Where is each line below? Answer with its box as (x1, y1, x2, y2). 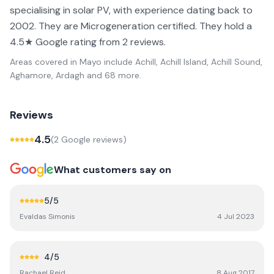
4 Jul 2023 (217, 212, 254, 221)
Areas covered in (10, 56, 80, 67)
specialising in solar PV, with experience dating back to (10, 4, 253, 17)
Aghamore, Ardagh (10, 70, 84, 81)
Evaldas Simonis (20, 212, 75, 221)
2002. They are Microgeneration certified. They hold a (10, 20, 252, 32)
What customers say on (54, 163, 171, 176)
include (102, 56, 133, 67)
